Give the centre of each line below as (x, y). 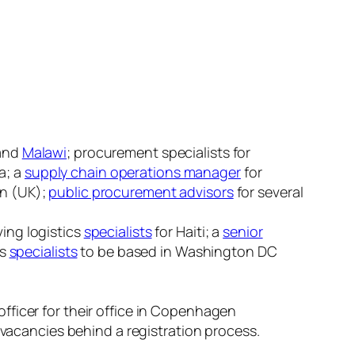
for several (268, 192)
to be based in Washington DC (177, 252)
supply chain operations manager (132, 172)
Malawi (44, 153)
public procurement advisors (141, 192)
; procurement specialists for (159, 153)
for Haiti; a (187, 232)
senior (243, 232)
